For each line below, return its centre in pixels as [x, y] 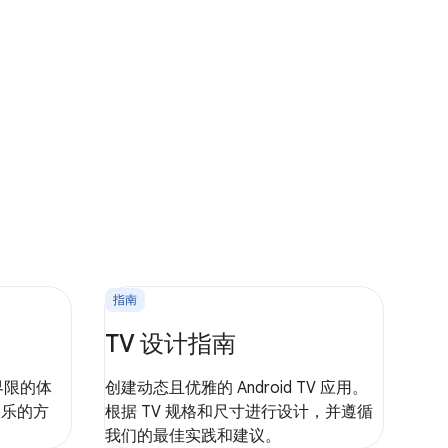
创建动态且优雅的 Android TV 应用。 [236, 387]
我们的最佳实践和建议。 [193, 435]
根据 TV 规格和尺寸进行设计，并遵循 [239, 411]
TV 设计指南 [170, 343]
